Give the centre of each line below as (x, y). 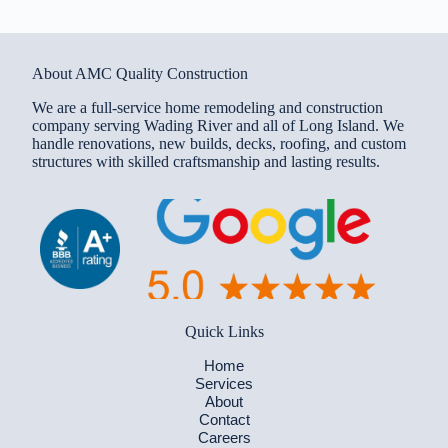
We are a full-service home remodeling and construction (207, 107)
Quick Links (224, 331)
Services (224, 383)
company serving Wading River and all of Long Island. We (218, 125)
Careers (224, 437)
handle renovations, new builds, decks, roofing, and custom (219, 143)
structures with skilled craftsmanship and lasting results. (206, 161)
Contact (224, 419)
